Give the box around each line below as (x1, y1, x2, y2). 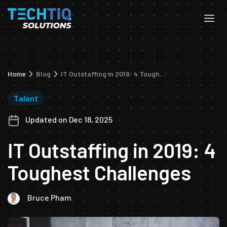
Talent (14, 93, 38, 103)
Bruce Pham (27, 192, 71, 202)
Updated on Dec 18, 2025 (24, 115, 112, 124)
